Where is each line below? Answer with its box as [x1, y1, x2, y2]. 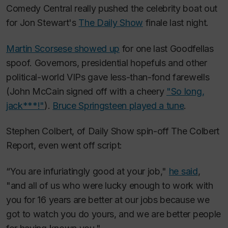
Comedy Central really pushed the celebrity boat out [6, 3, 217, 14]
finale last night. [142, 17, 209, 28]
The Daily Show [78, 17, 143, 28]
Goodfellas [169, 43, 214, 54]
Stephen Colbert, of [6, 126, 88, 137]
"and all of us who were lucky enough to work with [6, 180, 213, 191]
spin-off [134, 126, 172, 137]
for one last [120, 43, 170, 54]
